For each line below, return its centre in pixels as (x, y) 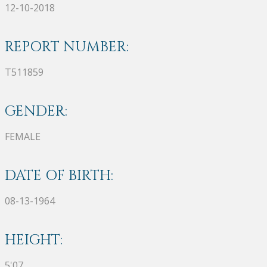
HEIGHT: (34, 240)
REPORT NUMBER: (67, 47)
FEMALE (23, 136)
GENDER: (36, 111)
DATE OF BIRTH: (59, 176)
